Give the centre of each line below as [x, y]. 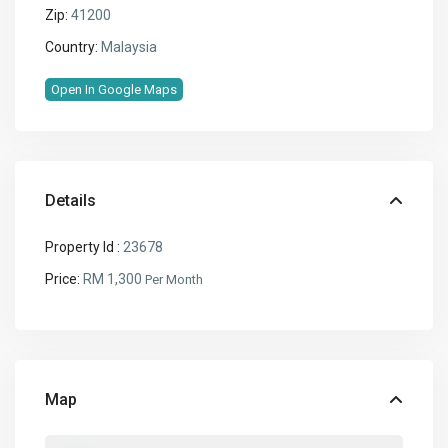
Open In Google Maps [114, 90]
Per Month [174, 280]
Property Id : [83, 247]
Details [71, 201]
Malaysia [128, 47]
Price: [63, 279]
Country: [72, 47]
